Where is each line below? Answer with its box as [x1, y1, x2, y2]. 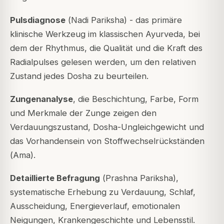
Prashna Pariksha [105, 173, 173, 183]
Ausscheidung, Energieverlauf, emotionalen [10, 201, 180, 211]
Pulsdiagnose [10, 15, 65, 25]
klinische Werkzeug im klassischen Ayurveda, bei [10, 29, 200, 39]
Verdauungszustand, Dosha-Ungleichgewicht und [10, 122, 204, 132]
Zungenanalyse [10, 94, 73, 104]
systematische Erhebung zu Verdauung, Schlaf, [10, 187, 195, 197]
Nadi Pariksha [71, 15, 124, 25]
